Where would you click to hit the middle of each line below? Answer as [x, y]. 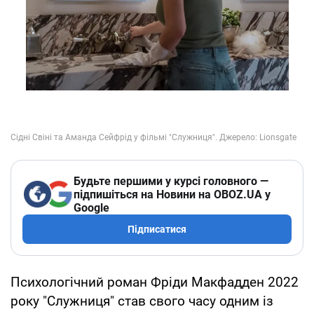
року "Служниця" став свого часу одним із [142, 301]
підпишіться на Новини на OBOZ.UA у [172, 194]
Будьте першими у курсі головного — [171, 181]
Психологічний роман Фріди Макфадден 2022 [155, 282]
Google [91, 207]
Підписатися [157, 229]
